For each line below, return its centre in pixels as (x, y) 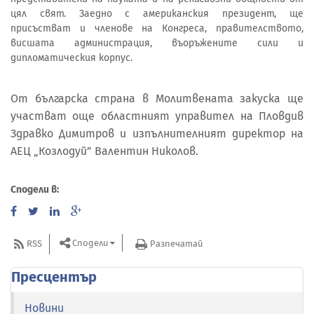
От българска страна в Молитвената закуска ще (157, 99)
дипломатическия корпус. (71, 57)
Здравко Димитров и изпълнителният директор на (157, 134)
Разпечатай (176, 244)
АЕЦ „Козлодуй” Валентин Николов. (107, 151)
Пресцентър (54, 277)
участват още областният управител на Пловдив (157, 116)
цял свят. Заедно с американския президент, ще (157, 13)
